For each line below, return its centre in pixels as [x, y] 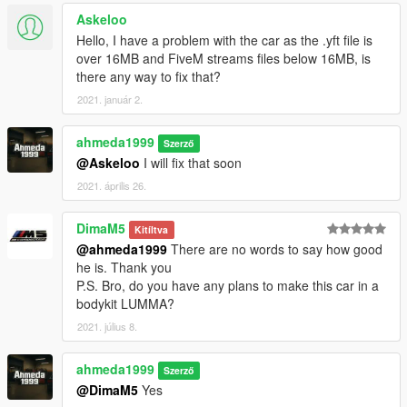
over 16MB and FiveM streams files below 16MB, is [223, 58]
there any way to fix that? [149, 76]
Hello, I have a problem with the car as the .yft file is [224, 40]
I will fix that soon [191, 162]
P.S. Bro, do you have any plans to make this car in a [228, 285]
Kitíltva [152, 229]
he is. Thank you [124, 267]
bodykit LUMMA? [125, 303]
